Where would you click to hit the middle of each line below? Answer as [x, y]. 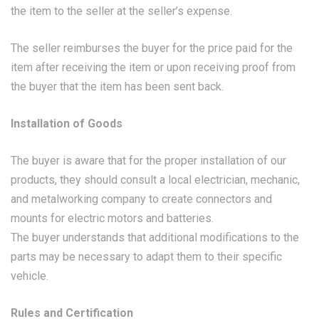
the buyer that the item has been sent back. [117, 87]
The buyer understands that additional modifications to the [155, 237]
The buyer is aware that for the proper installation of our [148, 161]
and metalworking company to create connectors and [141, 199]
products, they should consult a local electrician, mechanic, [155, 180]
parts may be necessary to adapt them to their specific [146, 257]
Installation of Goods [67, 124]
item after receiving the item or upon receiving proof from [153, 67]
